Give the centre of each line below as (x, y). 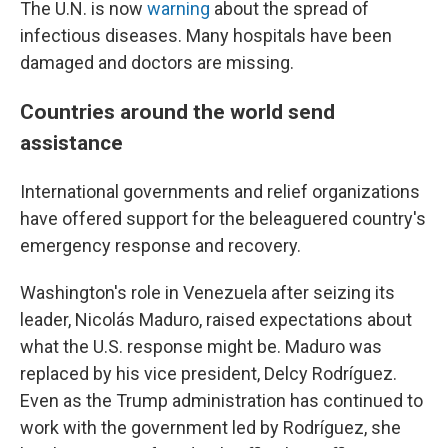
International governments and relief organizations (220, 191)
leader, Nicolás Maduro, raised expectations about (216, 319)
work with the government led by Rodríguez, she (210, 427)
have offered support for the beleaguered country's (223, 218)
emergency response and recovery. (160, 245)
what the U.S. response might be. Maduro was (201, 346)
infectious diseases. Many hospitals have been (206, 35)
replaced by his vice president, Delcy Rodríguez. (208, 373)
